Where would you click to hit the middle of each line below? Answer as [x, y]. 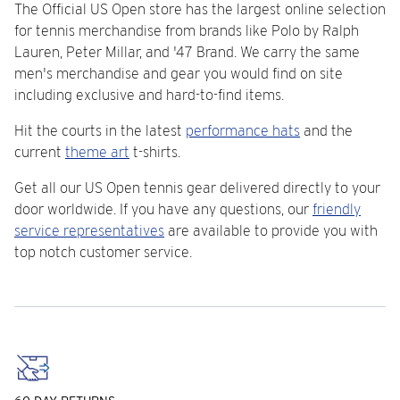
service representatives [89, 231]
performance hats [243, 131]
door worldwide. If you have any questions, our [163, 209]
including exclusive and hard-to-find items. [149, 95]
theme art [97, 152]
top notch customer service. [103, 252]
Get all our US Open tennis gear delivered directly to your [197, 188]
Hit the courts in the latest [100, 131]
